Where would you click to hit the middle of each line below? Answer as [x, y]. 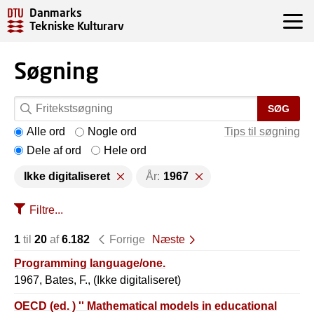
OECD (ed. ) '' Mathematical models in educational [145, 306]
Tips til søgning [262, 131]
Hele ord [125, 150]
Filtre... [46, 210]
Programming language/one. [90, 263]
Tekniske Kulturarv [77, 26]
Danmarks [56, 12]
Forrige [127, 239]
